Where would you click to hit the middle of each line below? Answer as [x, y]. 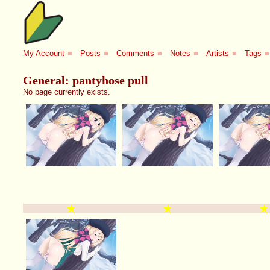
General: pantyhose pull [86, 80]
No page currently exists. [67, 92]
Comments [136, 54]
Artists [218, 54]
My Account [44, 54]
